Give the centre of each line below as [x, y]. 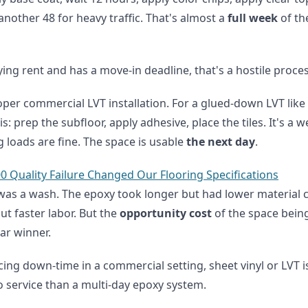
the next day [221, 142]
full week [253, 18]
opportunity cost [166, 213]
